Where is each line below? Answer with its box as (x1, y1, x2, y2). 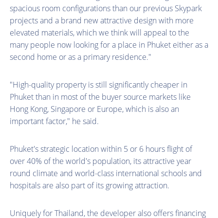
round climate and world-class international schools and (10, 167, 202, 179)
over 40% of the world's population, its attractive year (10, 155, 191, 166)
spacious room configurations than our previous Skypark (10, 2, 202, 14)
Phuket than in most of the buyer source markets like (10, 91, 191, 102)
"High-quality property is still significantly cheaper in (10, 79, 187, 90)
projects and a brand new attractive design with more (10, 15, 194, 26)
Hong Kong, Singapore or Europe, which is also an (10, 103, 179, 114)
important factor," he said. (10, 115, 99, 127)
